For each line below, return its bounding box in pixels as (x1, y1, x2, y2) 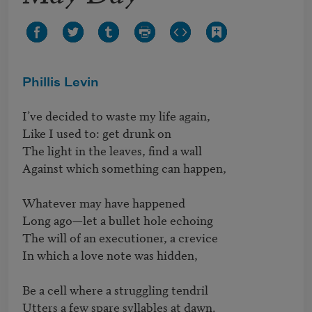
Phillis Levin (22, 76, 99, 91)
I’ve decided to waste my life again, (22, 107, 210, 125)
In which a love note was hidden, (22, 246, 198, 264)
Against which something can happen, (22, 159, 226, 177)
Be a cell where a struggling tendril (22, 281, 208, 299)
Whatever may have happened (22, 194, 185, 212)
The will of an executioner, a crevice (22, 228, 218, 247)
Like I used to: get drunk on (22, 124, 171, 142)
